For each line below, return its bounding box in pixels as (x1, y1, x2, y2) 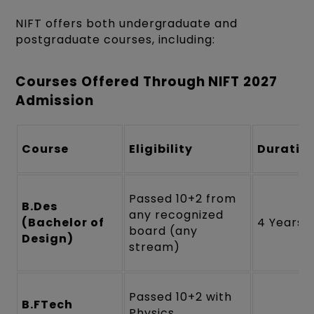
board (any (129, 222, 198, 239)
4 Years (257, 214, 304, 231)
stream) (129, 238, 181, 255)
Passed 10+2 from (129, 190, 236, 207)
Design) (22, 230, 74, 247)
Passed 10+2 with (129, 288, 232, 305)
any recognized (129, 206, 224, 223)
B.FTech (22, 296, 74, 313)
